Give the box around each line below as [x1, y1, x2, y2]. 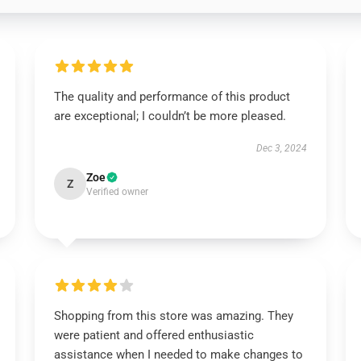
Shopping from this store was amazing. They [53, 309, 293, 323]
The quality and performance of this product [53, 89, 290, 104]
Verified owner [85, 186, 148, 197]
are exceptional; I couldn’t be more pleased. [53, 109, 286, 123]
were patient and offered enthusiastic [53, 328, 254, 342]
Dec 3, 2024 [256, 143, 308, 154]
